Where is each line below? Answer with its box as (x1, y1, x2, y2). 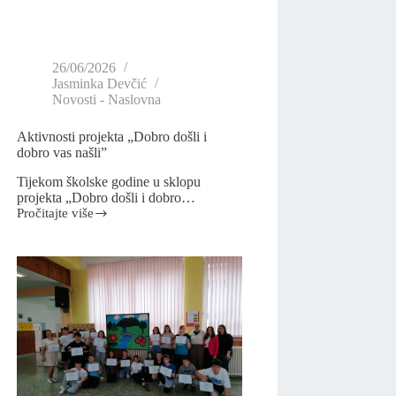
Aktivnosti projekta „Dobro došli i (17, 129, 208, 145)
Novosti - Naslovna (52, 92, 162, 108)
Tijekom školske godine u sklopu (17, 174, 202, 190)
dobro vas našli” (17, 145, 108, 161)
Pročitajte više (17, 206, 95, 221)
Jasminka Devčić (52, 76, 148, 92)
